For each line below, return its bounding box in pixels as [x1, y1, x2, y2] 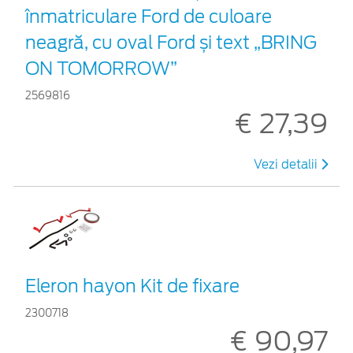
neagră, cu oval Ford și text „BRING [25, 32, 317, 54]
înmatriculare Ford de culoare [25, 6, 272, 28]
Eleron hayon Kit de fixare [25, 276, 240, 297]
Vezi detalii [254, 158, 321, 173]
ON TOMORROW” [25, 58, 177, 80]
